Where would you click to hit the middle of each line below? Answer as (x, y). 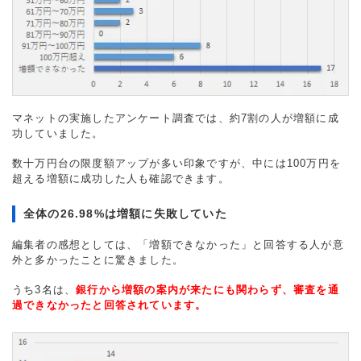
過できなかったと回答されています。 (110, 305)
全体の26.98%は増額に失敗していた (125, 213)
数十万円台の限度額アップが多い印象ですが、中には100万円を (176, 163)
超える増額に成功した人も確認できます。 (121, 178)
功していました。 (58, 133)
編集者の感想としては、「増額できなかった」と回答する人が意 (178, 244)
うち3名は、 (44, 289)
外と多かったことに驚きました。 (98, 259)
